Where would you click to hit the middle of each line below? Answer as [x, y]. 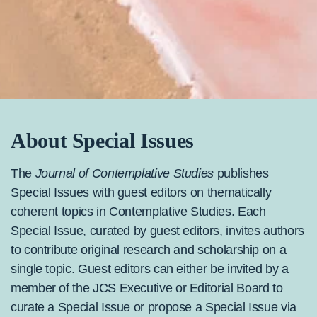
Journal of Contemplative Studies [126, 173]
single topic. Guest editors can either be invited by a [150, 269]
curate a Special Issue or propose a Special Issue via [154, 307]
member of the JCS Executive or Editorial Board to [147, 288]
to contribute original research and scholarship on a [149, 249]
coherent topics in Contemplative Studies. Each [138, 211]
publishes [243, 173]
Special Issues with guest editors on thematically [141, 192]
